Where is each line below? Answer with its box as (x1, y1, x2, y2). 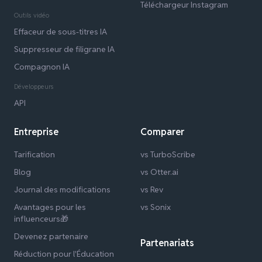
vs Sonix (140, 202, 171, 213)
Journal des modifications (14, 184, 111, 195)
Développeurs (14, 82, 54, 91)
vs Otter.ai (140, 167, 178, 178)
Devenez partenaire (14, 231, 88, 242)
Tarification (14, 149, 55, 160)
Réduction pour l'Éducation (14, 249, 114, 260)
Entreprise (14, 126, 58, 139)
